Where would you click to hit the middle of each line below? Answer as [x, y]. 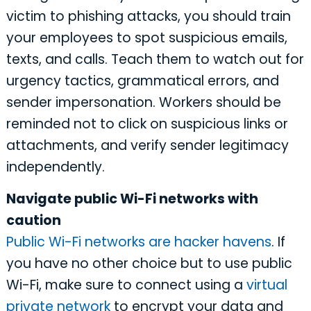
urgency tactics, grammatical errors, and [142, 81]
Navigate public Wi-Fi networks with [132, 199]
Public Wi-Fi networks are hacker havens [138, 242]
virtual [267, 285]
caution [33, 221]
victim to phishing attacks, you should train [148, 17]
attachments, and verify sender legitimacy [147, 146]
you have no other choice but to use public [149, 264]
